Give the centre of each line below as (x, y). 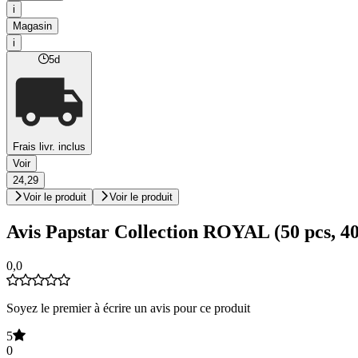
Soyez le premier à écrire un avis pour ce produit (128, 308)
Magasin (32, 26)
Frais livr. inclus (49, 147)
